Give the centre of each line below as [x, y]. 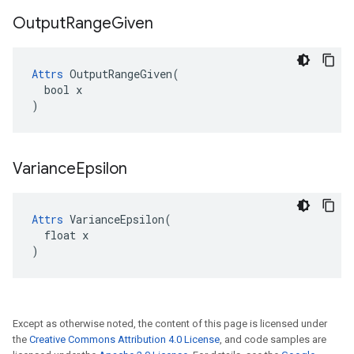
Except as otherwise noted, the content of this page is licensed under [170, 324]
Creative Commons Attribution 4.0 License [124, 339]
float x [60, 235]
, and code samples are [273, 339]
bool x [57, 90]
